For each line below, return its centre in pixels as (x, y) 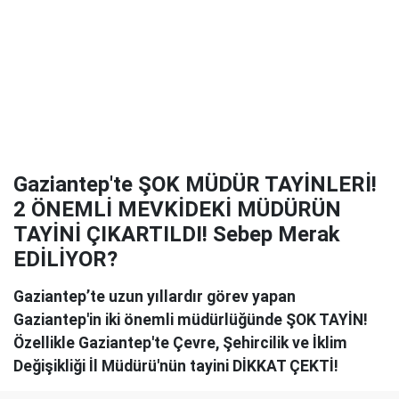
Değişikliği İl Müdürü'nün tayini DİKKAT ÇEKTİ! (176, 366)
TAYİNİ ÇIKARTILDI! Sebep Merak (177, 234)
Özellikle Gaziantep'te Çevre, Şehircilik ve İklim (180, 343)
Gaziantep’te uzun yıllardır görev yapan (155, 297)
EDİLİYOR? (65, 259)
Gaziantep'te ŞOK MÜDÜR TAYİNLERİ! (195, 184)
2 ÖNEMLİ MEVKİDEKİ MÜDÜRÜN (177, 209)
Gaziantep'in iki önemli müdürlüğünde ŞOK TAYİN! (191, 320)
